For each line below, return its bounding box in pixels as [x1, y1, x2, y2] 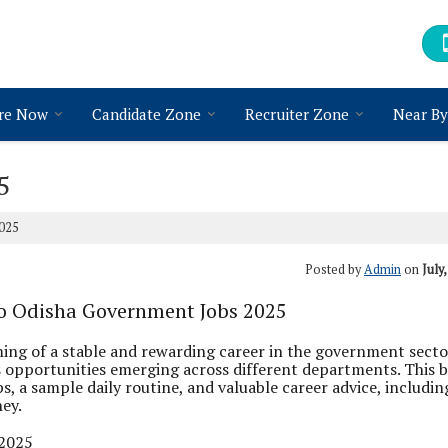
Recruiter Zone [245, 104, 349, 124]
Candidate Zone [92, 104, 201, 124]
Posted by [305, 261, 364, 278]
